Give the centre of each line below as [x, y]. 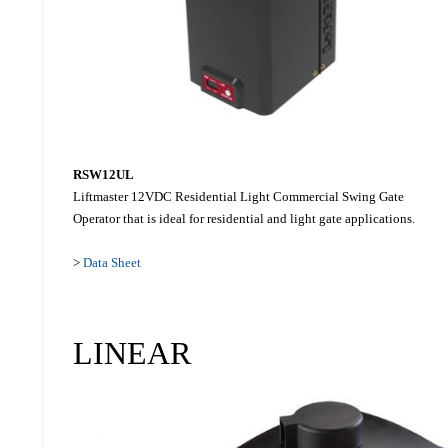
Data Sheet [111, 263]
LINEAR [131, 353]
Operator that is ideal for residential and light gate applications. [243, 219]
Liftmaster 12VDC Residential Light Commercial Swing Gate [238, 197]
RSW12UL [103, 175]
